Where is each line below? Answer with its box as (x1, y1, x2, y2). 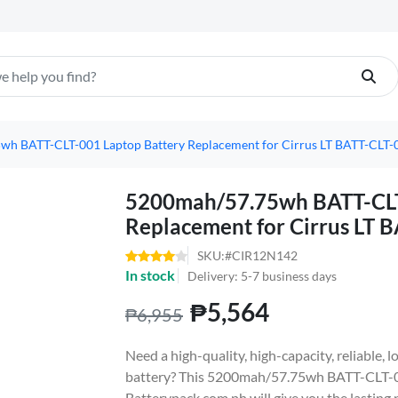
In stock (125, 266, 175, 283)
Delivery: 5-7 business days (187, 267, 337, 283)
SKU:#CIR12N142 (197, 247, 298, 263)
